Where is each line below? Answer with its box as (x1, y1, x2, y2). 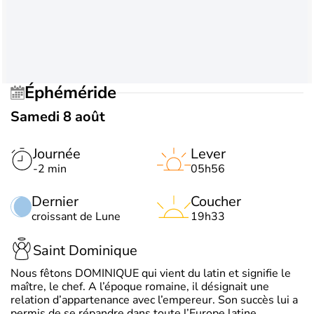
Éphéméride (34, 81, 116, 104)
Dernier (32, 192, 78, 211)
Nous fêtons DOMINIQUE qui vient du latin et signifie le (11, 266, 291, 281)
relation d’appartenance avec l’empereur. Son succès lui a (11, 292, 298, 308)
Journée (33, 144, 81, 163)
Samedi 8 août (11, 107, 105, 126)
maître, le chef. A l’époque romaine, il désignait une (11, 279, 269, 294)
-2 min (33, 161, 67, 177)
